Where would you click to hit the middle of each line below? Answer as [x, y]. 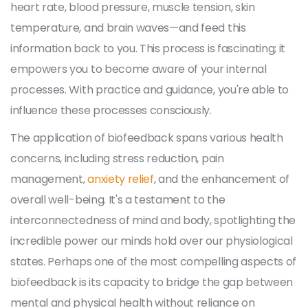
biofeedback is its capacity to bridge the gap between [152, 282]
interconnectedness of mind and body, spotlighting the [153, 220]
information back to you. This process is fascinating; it [148, 48]
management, [49, 179]
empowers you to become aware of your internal [139, 69]
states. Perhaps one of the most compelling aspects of [154, 261]
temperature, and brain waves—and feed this [128, 27]
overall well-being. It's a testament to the [118, 199]
